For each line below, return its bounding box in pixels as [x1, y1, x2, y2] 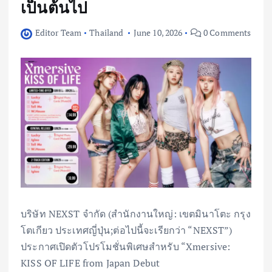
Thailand [89, 27, 124, 39]
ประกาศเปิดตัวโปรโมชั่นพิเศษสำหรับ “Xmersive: [21, 239, 231, 253]
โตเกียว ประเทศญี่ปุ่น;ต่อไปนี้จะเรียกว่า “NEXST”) [21, 223, 233, 237]
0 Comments [201, 27, 251, 39]
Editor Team [35, 27, 82, 39]
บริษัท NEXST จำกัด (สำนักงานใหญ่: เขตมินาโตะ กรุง [21, 206, 251, 220]
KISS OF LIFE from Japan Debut [21, 256, 160, 270]
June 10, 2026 [133, 27, 183, 39]
